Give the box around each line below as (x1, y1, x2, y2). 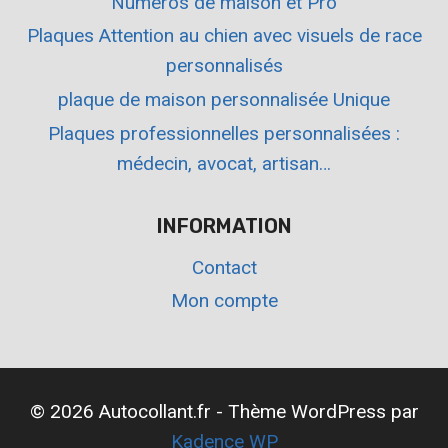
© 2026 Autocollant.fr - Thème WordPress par (29, 400, 419, 424)
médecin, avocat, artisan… (117, 151, 331, 175)
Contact (191, 255, 257, 279)
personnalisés (165, 54, 283, 78)
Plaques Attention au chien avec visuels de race (26, 24, 422, 48)
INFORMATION (156, 213, 292, 238)
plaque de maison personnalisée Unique (58, 88, 390, 112)
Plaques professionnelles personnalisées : (48, 121, 400, 145)
